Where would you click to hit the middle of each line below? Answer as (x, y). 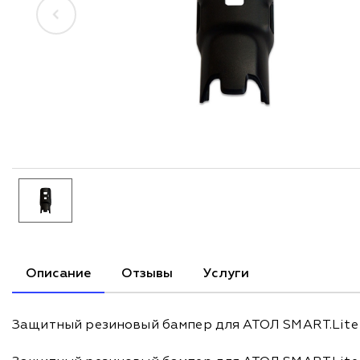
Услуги (226, 274)
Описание (58, 274)
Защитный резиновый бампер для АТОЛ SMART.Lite (185, 326)
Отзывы (147, 274)
